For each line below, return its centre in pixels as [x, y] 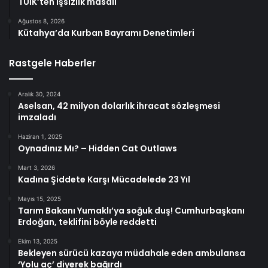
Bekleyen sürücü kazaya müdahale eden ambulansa [132, 253]
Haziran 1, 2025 [40, 137]
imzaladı [37, 118]
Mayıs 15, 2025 [39, 199]
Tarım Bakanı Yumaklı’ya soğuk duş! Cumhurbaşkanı [131, 211]
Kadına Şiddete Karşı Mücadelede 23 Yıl [104, 180]
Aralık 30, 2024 [39, 94]
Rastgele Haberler [52, 63]
